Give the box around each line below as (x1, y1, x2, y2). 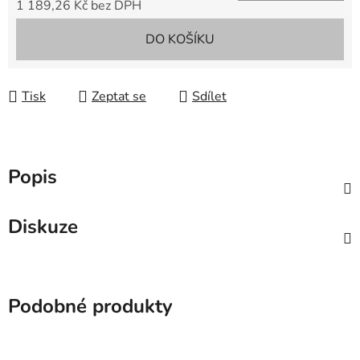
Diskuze (8, 214, 78, 240)
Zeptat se (92, 88, 146, 106)
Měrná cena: (15, 22, 85, 40)
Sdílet (192, 88, 227, 106)
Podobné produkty (8, 293, 173, 320)
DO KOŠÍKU (145, 31, 215, 49)
